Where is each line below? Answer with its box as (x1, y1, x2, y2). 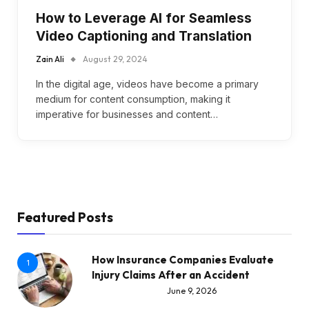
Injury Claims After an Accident (92, 268, 250, 281)
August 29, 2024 (83, 53, 148, 64)
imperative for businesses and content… (36, 108, 218, 120)
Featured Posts (17, 208, 113, 226)
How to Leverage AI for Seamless (36, 10, 252, 26)
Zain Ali (36, 53, 64, 64)
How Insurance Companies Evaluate (92, 252, 274, 266)
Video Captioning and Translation (36, 28, 252, 44)
